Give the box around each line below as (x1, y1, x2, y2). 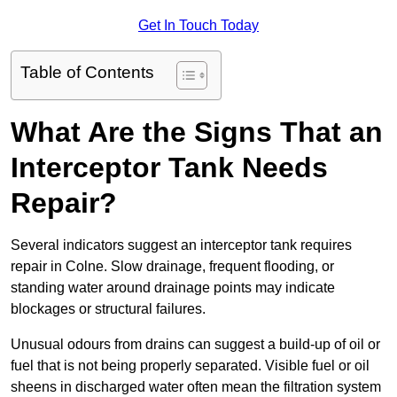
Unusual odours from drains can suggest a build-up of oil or (11, 337, 380, 353)
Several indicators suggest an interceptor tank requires (11, 237, 352, 253)
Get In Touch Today (138, 18, 259, 34)
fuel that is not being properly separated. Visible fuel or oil (11, 358, 370, 374)
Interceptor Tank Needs (11, 152, 328, 184)
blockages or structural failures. (11, 301, 209, 317)
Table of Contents (20, 63, 154, 82)
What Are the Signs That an (11, 116, 383, 149)
